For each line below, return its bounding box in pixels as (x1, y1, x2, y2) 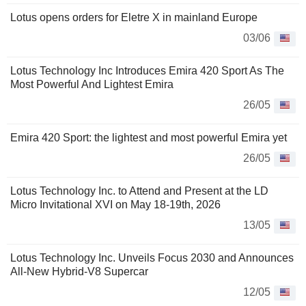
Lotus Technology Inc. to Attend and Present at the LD (10, 185, 268, 197)
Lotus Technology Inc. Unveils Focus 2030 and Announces (10, 252, 294, 264)
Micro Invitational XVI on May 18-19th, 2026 (10, 199, 221, 211)
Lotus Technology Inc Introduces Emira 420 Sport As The (10, 65, 284, 77)
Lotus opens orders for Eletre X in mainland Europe (10, 12, 258, 24)
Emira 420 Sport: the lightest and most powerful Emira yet (10, 132, 287, 144)
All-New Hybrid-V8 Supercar (10, 266, 148, 278)
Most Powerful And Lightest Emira (10, 79, 173, 91)
